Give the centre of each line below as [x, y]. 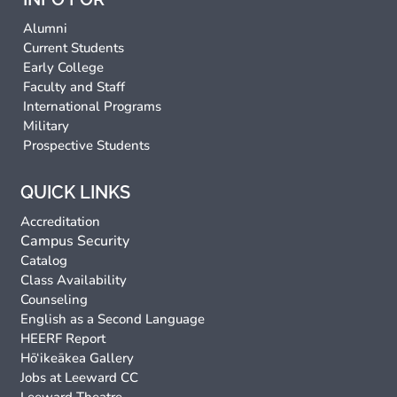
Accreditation [61, 222]
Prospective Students [87, 146]
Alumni [46, 29]
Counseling [54, 300]
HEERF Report [63, 339]
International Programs [93, 107]
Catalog [44, 261]
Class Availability [74, 280]
